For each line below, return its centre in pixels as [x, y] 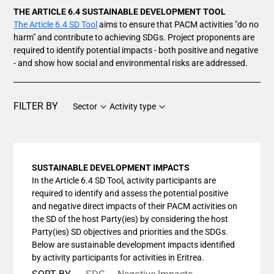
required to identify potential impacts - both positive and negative [136, 50]
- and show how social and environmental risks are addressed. [131, 63]
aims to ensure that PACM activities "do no [178, 24]
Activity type [133, 106]
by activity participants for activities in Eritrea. [118, 257]
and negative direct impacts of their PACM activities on [135, 206]
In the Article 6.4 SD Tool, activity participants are [124, 180]
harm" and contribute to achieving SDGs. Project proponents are [134, 37]
